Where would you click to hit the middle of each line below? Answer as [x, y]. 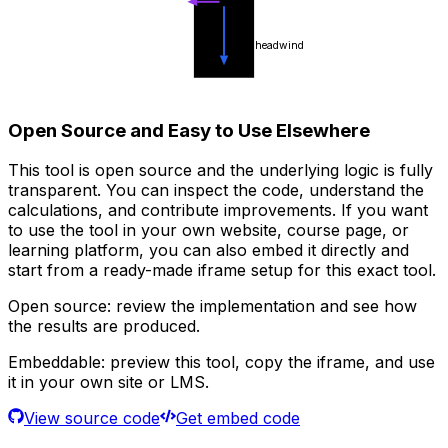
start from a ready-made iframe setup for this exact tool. [222, 270]
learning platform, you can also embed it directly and [208, 250]
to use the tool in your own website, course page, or [208, 230]
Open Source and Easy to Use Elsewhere [189, 130]
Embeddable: [56, 362]
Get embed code [238, 418]
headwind [280, 45]
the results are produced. [104, 326]
